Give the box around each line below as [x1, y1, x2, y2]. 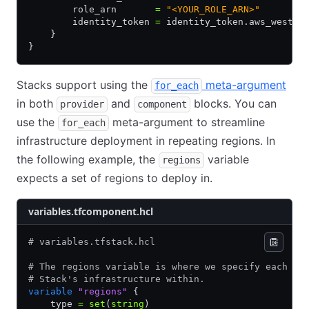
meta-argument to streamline [109, 115, 265, 129]
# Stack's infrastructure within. [28, 274, 205, 284]
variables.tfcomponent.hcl [28, 205, 153, 218]
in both [17, 97, 57, 110]
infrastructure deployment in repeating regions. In [17, 134, 275, 148]
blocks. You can [190, 97, 277, 110]
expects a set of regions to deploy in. [17, 171, 212, 185]
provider [60, 99, 104, 110]
